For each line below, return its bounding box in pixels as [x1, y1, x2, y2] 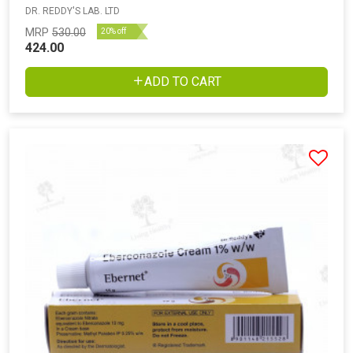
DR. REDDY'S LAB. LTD [25, 6, 120, 17]
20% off [101, 27, 126, 36]
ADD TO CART [144, 74, 221, 90]
